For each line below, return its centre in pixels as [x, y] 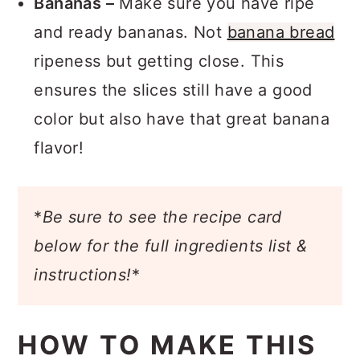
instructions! [83, 275]
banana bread [281, 32]
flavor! [59, 148]
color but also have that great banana [182, 119]
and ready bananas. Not [131, 32]
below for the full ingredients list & [171, 246]
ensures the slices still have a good [173, 90]
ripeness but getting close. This [159, 61]
